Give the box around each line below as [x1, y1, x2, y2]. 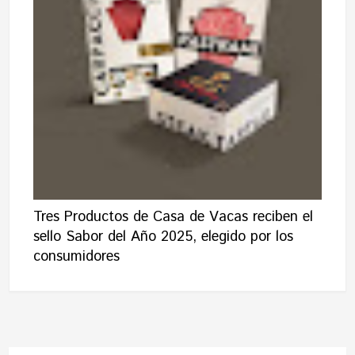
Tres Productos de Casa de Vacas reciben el [33, 207, 314, 228]
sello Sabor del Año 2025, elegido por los [33, 227, 294, 248]
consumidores [33, 246, 120, 268]
